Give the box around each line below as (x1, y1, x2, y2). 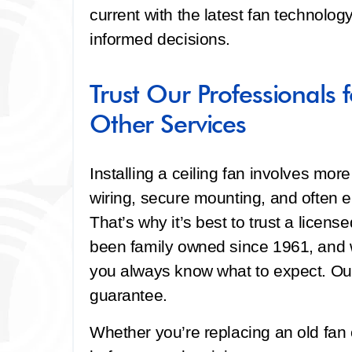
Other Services (90, 108, 247, 139)
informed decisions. (90, 30, 231, 48)
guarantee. (90, 286, 167, 304)
